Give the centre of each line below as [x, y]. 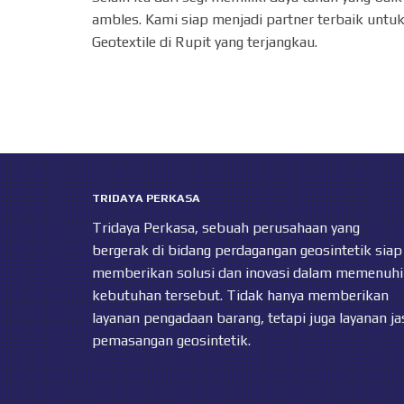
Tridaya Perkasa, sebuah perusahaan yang [226, 227]
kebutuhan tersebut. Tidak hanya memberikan [240, 295]
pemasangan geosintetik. [171, 340]
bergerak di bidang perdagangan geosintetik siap [247, 250]
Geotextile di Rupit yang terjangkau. [205, 41]
